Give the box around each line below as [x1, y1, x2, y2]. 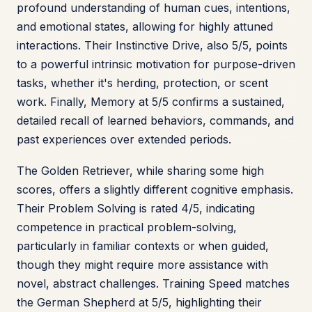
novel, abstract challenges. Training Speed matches [17, 276, 290, 291]
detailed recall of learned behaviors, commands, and [17, 114, 294, 128]
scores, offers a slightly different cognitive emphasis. [17, 182, 293, 197]
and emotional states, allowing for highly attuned [17, 19, 273, 34]
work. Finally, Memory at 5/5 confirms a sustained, [17, 95, 285, 109]
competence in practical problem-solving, [17, 220, 237, 235]
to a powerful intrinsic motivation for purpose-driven [17, 57, 295, 72]
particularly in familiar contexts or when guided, [17, 239, 269, 253]
